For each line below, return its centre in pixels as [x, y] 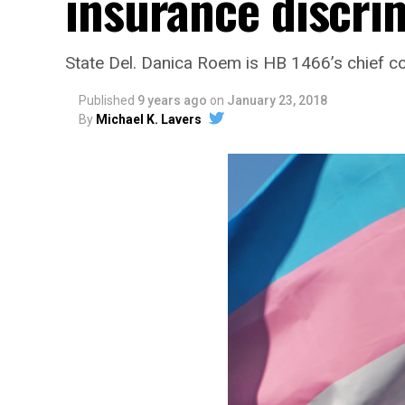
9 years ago [172, 100]
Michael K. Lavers [149, 119]
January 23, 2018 [277, 100]
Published [107, 100]
